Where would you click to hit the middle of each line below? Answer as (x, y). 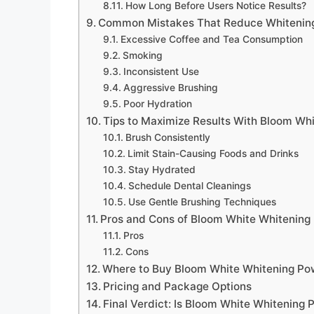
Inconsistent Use (161, 71)
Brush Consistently (168, 137)
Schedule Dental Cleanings (189, 185)
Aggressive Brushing (170, 87)
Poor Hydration (157, 103)
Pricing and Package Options (178, 286)
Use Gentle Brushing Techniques (202, 202)
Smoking (142, 55)
